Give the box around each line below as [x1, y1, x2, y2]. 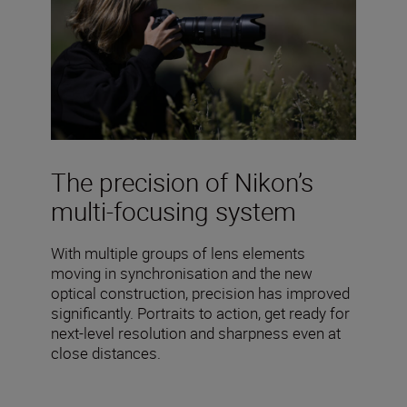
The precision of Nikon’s [51, 164, 313, 200]
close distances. [51, 342, 161, 364]
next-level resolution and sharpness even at [51, 323, 341, 344]
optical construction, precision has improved [51, 283, 350, 304]
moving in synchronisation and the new [51, 263, 313, 284]
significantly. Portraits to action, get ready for [51, 303, 350, 324]
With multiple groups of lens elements [51, 243, 305, 264]
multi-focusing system [51, 194, 296, 229]
